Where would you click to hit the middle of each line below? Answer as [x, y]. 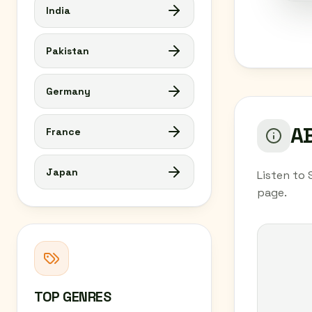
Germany [68, 91]
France [63, 132]
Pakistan [68, 51]
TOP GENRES [72, 297]
